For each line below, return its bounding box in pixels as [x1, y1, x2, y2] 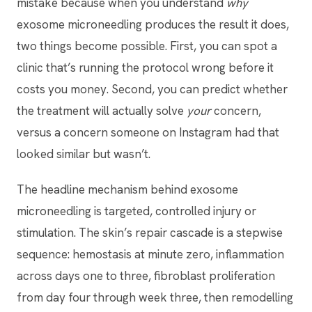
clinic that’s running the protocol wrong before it [17, 59, 274, 75]
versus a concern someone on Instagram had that [17, 124, 279, 140]
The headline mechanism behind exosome [17, 181, 238, 197]
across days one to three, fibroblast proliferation [17, 267, 275, 283]
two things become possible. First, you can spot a [17, 38, 277, 54]
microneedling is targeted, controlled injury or [17, 203, 256, 219]
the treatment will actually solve [17, 102, 187, 118]
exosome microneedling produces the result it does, [17, 16, 289, 32]
